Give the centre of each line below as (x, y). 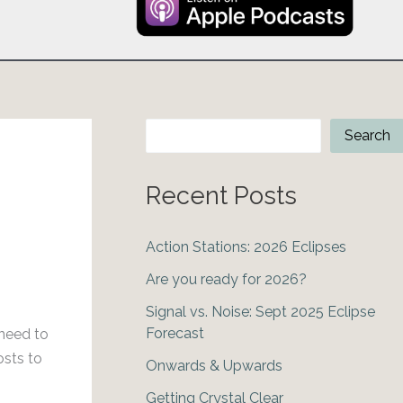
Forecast (175, 334)
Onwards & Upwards (214, 366)
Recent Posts (221, 195)
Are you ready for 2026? (226, 280)
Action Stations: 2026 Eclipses (246, 247)
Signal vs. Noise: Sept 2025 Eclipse (260, 312)
